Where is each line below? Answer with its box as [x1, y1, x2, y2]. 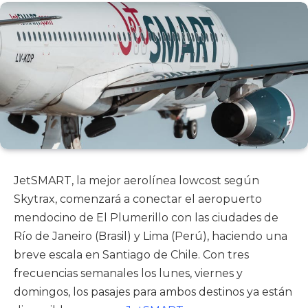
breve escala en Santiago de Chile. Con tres [14, 248, 249, 262]
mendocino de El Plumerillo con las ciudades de [14, 211, 278, 225]
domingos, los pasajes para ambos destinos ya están [14, 285, 292, 299]
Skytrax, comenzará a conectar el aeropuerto [14, 192, 262, 206]
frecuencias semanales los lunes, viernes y [14, 267, 243, 280]
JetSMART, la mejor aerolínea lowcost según [14, 174, 259, 188]
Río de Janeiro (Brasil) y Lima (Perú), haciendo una [14, 230, 287, 243]
